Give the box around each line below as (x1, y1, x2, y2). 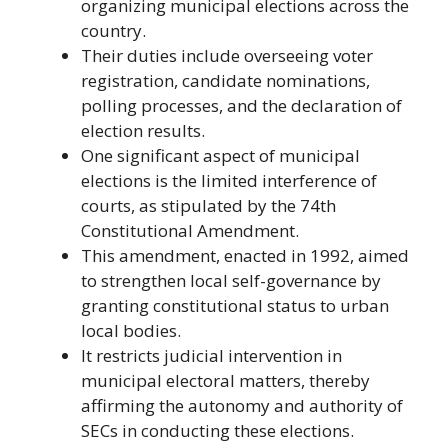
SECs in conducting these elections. (81, 418, 354, 442)
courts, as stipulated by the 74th (81, 193, 336, 217)
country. (81, 18, 146, 42)
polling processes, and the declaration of (81, 93, 402, 117)
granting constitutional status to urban (81, 293, 389, 317)
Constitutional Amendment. (81, 218, 299, 242)
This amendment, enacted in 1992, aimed (81, 243, 409, 267)
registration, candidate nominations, (81, 68, 370, 92)
